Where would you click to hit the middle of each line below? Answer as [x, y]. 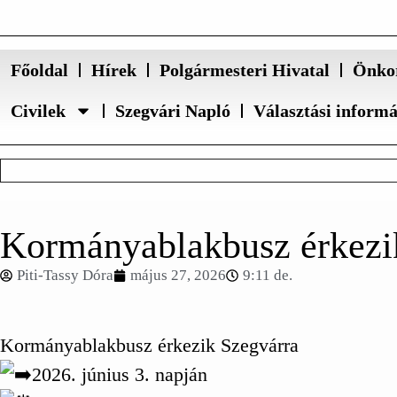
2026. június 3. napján [120, 374]
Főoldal [39, 70]
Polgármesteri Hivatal [245, 70]
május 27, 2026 [178, 275]
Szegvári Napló [173, 111]
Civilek [38, 111]
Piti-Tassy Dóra [65, 275]
